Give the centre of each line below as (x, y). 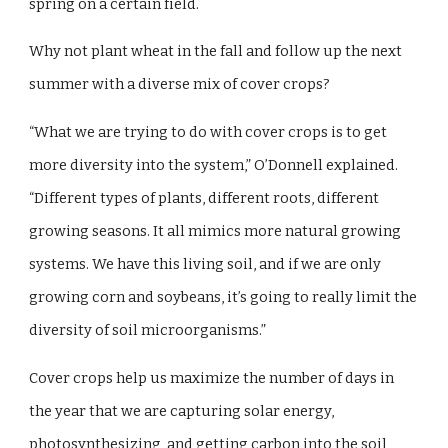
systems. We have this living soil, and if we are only (205, 263)
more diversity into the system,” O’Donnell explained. (214, 164)
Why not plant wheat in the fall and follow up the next (216, 51)
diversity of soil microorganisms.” (148, 329)
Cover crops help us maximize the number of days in (212, 377)
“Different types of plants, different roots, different (204, 197)
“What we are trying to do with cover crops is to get (208, 131)
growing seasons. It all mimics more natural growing (215, 230)
